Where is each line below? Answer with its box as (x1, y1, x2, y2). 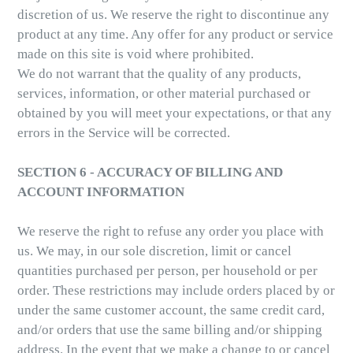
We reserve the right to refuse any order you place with (17, 224, 324, 240)
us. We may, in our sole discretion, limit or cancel (17, 243, 292, 259)
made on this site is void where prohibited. (17, 46, 254, 62)
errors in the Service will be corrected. (17, 125, 230, 141)
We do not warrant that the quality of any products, (17, 66, 301, 82)
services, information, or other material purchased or (17, 86, 310, 102)
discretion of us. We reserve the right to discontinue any (17, 7, 329, 23)
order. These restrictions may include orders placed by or (17, 283, 335, 299)
